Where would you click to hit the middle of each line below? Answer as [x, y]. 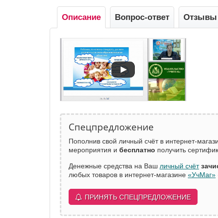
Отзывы [200, 17]
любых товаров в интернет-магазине [128, 175]
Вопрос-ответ [142, 17]
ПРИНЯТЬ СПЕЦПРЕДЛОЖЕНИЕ [138, 197]
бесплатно [137, 150]
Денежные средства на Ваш [114, 166]
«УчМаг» [202, 175]
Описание [81, 17]
